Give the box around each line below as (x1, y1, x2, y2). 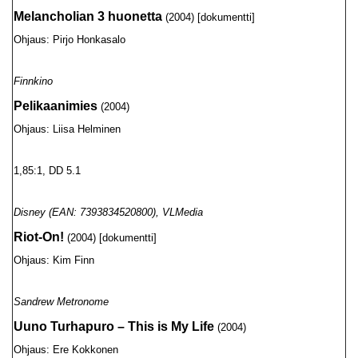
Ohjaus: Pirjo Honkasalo (14, 34, 125, 46)
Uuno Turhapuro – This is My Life (14, 320, 214, 333)
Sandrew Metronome (14, 296, 109, 308)
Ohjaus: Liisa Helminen (14, 123, 121, 135)
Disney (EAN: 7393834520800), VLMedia (14, 206, 203, 218)
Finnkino (14, 75, 53, 87)
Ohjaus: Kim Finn (14, 254, 94, 266)
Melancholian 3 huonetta (14, 10, 162, 23)
